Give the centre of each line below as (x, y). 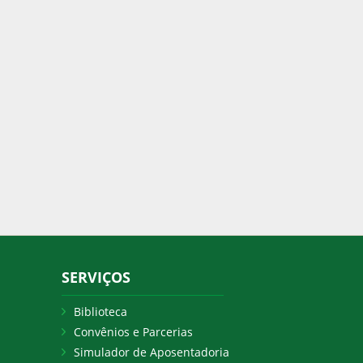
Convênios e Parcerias (133, 332)
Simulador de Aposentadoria (152, 352)
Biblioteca (100, 312)
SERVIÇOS (96, 277)
